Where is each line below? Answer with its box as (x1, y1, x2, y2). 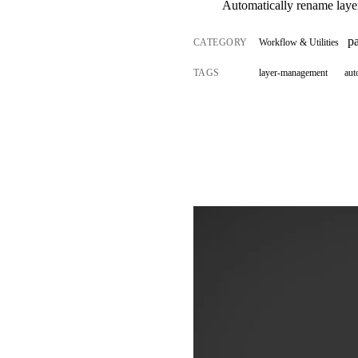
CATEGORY (193, 37, 248, 49)
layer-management (259, 66, 328, 78)
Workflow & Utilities (259, 37, 340, 49)
